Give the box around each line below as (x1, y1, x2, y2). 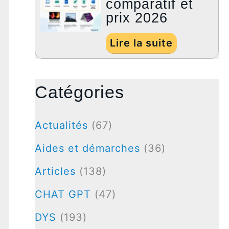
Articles (34, 165, 76, 177)
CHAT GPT (34, 188, 91, 200)
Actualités (34, 119, 88, 131)
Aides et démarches (34, 142, 140, 154)
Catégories (34, 82, 124, 102)
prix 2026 (106, 10, 168, 26)
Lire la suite (110, 37, 173, 50)
